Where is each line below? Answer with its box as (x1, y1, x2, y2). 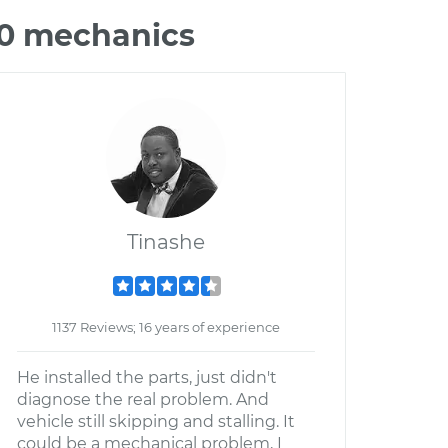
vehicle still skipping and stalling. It (17, 412, 295, 431)
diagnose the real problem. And (17, 390, 269, 409)
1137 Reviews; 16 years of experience (52, 319, 280, 335)
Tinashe (127, 230, 205, 254)
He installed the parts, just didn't (17, 368, 277, 387)
